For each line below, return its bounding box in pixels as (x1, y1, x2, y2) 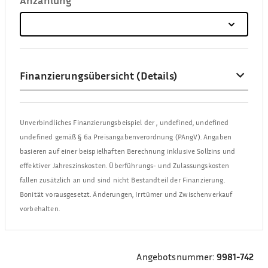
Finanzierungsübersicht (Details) (20, 68, 177, 82)
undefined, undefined (159, 117, 229, 127)
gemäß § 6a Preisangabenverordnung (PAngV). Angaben (53, 132, 232, 141)
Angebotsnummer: (136, 250, 215, 263)
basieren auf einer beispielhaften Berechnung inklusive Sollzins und (20, 146, 236, 156)
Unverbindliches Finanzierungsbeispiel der (20, 117, 157, 127)
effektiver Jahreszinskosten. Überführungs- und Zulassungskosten (20, 160, 230, 170)
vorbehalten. (20, 203, 60, 213)
